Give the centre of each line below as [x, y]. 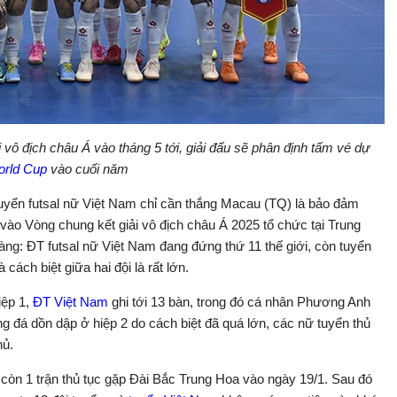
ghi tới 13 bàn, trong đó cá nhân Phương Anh [239, 302]
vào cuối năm [87, 169]
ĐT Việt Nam [70, 302]
